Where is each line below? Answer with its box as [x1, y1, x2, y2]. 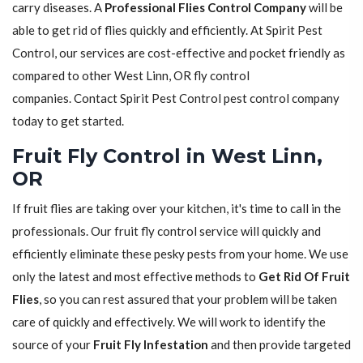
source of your [12, 337, 93, 352]
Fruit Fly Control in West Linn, [12, 144, 322, 169]
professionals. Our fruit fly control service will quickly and [12, 224, 321, 239]
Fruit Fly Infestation [93, 337, 208, 352]
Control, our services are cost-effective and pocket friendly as [12, 45, 345, 61]
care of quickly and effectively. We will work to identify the [12, 314, 326, 330]
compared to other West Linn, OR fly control [12, 68, 250, 83]
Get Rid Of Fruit [258, 269, 350, 284]
